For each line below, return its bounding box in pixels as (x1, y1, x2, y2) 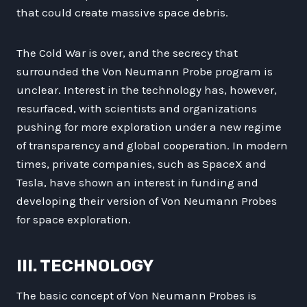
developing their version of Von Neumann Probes (16, 193, 277, 208)
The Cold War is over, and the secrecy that (16, 45, 238, 60)
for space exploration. (16, 212, 131, 226)
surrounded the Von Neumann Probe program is (16, 64, 273, 78)
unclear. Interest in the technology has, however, (16, 82, 277, 97)
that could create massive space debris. (16, 5, 228, 19)
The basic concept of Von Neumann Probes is (16, 288, 256, 302)
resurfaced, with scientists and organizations (16, 101, 257, 115)
